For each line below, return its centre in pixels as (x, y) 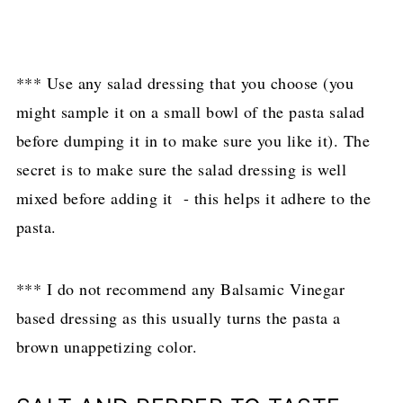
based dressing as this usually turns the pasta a (178, 318)
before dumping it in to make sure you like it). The (193, 141)
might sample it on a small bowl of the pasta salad (190, 112)
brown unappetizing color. (107, 347)
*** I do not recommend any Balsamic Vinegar (180, 289)
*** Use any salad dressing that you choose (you (185, 83)
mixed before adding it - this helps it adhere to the (193, 198)
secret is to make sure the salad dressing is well (181, 170)
